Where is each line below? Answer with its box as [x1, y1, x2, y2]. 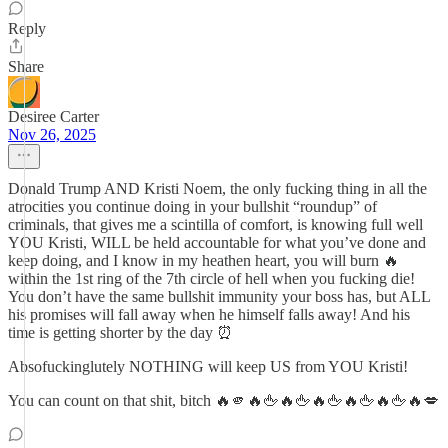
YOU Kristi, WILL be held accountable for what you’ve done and [8, 234, 426, 251]
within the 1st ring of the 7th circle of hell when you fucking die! [8, 270, 415, 287]
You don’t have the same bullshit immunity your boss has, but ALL [8, 288, 430, 305]
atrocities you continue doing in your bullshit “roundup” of [8, 198, 377, 215]
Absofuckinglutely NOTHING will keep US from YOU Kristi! [8, 358, 408, 375]
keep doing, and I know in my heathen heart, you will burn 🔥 [8, 252, 399, 269]
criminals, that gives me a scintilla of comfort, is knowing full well [8, 216, 423, 233]
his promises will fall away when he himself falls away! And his [8, 306, 410, 323]
